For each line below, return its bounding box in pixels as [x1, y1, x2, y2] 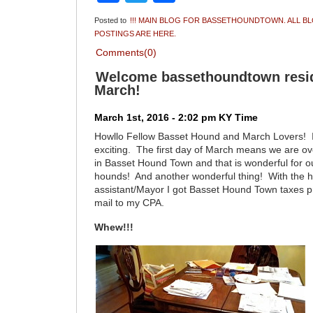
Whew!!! [94, 222, 134, 233]
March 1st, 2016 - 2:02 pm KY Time [94, 112, 259, 124]
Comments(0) [96, 48, 157, 59]
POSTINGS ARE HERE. [94, 29, 177, 38]
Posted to [94, 16, 129, 25]
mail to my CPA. [94, 198, 165, 209]
